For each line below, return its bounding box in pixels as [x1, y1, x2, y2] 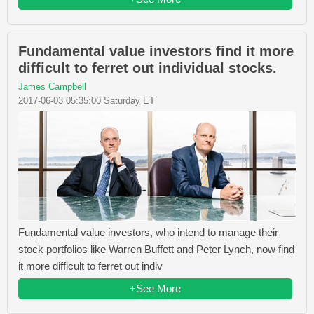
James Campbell [18, 81, 86, 92]
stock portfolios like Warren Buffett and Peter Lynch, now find [18, 243, 294, 256]
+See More [130, 282, 181, 295]
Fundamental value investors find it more [18, 43, 294, 59]
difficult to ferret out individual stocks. [18, 60, 277, 76]
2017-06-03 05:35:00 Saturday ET [18, 95, 155, 106]
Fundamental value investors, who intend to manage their [18, 226, 278, 239]
